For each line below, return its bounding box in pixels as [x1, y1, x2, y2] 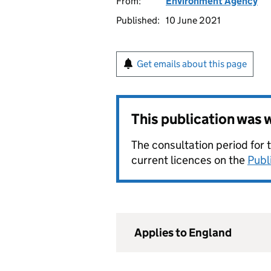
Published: [116, 15, 160, 26]
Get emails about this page [137, 58, 247, 70]
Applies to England [134, 226, 232, 240]
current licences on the [131, 153, 247, 167]
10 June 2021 [166, 15, 221, 26]
